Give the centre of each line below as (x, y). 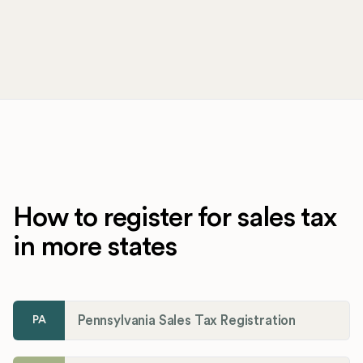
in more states (95, 246)
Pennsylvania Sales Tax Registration (187, 320)
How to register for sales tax (175, 217)
